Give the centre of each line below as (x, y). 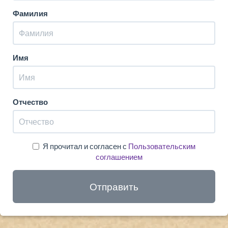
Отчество (30, 102)
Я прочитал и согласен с (85, 146)
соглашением (119, 156)
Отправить (114, 186)
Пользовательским (162, 146)
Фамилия (30, 13)
